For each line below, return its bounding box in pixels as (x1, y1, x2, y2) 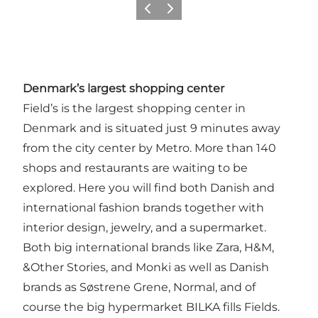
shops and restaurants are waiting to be (23, 160, 248, 175)
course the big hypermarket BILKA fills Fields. (23, 300, 280, 314)
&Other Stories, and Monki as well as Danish (23, 260, 269, 274)
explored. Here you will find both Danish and (23, 180, 275, 194)
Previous (138, 7, 177, 18)
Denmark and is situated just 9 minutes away (23, 121, 280, 135)
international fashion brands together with (23, 200, 264, 214)
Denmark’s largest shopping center (23, 81, 224, 95)
